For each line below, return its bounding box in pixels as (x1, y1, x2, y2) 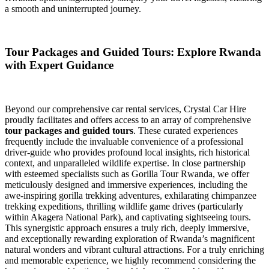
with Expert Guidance (5, 59, 113, 72)
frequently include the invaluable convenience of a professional (5, 136, 243, 147)
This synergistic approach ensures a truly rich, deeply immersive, (5, 223, 249, 233)
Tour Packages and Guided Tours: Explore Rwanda (5, 46, 261, 59)
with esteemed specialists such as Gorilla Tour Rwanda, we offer (5, 169, 249, 179)
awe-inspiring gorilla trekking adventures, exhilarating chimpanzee (5, 190, 256, 201)
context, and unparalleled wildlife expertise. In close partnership (5, 158, 246, 168)
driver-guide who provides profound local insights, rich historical (5, 147, 250, 157)
